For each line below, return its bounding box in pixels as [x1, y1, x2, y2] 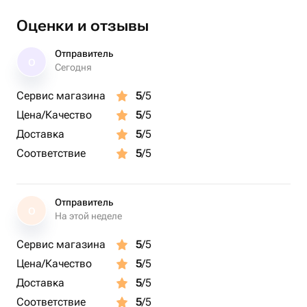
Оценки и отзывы [16, 17, 149, 34]
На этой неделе [55, 210, 122, 221]
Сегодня [55, 62, 92, 73]
